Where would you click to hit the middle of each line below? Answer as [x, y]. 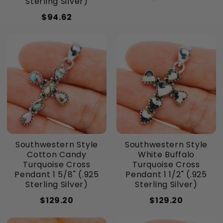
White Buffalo [166, 155]
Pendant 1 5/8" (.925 [57, 175]
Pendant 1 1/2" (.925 [166, 175]
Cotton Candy [57, 155]
